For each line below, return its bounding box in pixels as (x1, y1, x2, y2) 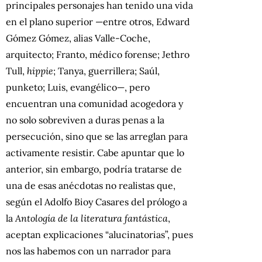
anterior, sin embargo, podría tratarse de (6, 163, 182, 175)
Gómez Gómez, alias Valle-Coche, (6, 32, 150, 44)
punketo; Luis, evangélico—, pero (6, 81, 150, 93)
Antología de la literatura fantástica (15, 212, 168, 224)
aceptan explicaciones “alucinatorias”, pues (6, 228, 193, 240)
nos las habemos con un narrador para (6, 244, 171, 257)
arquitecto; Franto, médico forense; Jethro (6, 48, 189, 60)
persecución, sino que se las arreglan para (6, 130, 188, 142)
